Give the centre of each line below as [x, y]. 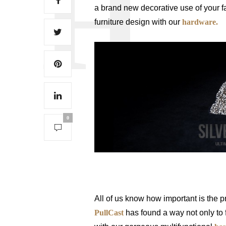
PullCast [109, 212]
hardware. [200, 22]
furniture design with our [138, 22]
